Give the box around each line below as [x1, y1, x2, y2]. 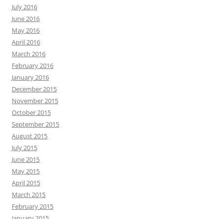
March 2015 [12, 190, 45, 199]
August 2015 [12, 131, 47, 141]
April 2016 [12, 38, 40, 47]
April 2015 [12, 178, 40, 188]
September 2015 [12, 120, 59, 129]
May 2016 [12, 26, 40, 35]
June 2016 [12, 14, 40, 23]
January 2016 [12, 73, 49, 82]
